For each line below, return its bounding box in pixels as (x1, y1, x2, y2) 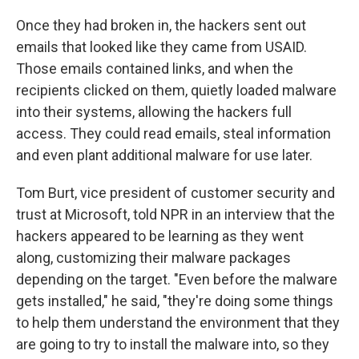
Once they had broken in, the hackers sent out (16, 17, 306, 34)
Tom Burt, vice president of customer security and (16, 184, 335, 202)
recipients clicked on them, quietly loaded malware (16, 82, 337, 99)
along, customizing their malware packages (16, 249, 291, 267)
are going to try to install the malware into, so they (16, 336, 329, 353)
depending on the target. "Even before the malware (16, 271, 337, 288)
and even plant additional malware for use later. (16, 147, 313, 164)
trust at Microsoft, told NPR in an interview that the (16, 206, 335, 224)
